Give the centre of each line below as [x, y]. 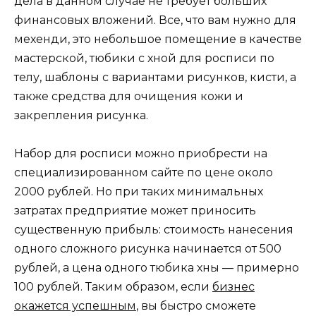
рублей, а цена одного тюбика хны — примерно [157, 268]
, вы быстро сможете [196, 306]
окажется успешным [75, 306]
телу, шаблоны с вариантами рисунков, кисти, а [155, 78]
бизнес [233, 287]
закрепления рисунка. [81, 116]
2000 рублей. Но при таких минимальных [139, 192]
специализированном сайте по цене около [144, 173]
